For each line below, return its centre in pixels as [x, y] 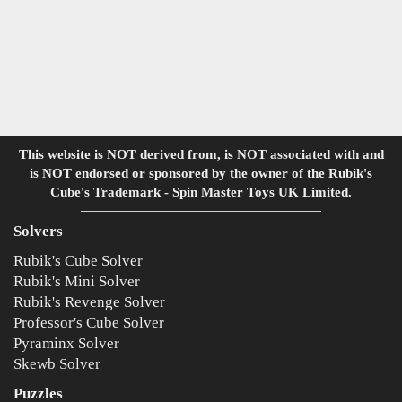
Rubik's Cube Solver [78, 260]
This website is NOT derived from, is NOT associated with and [201, 154]
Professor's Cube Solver [89, 322]
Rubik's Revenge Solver [89, 301]
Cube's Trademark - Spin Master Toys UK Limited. [201, 192]
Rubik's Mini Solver [77, 281]
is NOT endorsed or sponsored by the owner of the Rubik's [201, 173]
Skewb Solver [57, 363]
